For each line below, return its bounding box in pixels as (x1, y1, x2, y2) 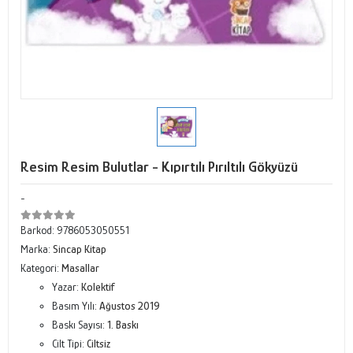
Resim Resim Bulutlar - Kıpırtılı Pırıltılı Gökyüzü (20, 158, 298, 175)
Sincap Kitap (53, 243, 106, 255)
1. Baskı (107, 318, 139, 331)
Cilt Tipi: (52, 337, 87, 350)
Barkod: (20, 224, 57, 236)
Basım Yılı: (52, 299, 99, 312)
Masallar (61, 262, 99, 274)
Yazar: (52, 281, 81, 293)
